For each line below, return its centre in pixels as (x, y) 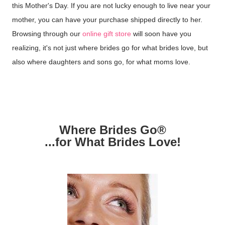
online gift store (107, 33)
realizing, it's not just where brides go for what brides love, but (110, 47)
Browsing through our (47, 33)
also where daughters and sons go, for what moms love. (102, 62)
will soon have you (161, 33)
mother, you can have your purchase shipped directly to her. (107, 19)
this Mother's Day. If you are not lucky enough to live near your (111, 5)
